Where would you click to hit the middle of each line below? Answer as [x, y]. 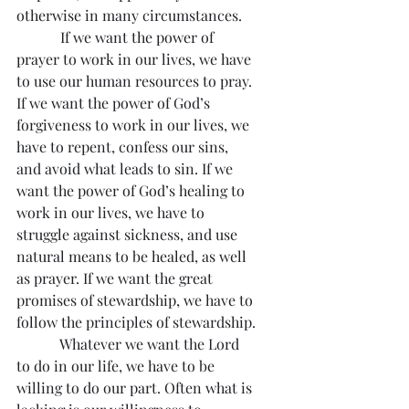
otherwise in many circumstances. [129, 15]
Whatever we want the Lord [130, 344]
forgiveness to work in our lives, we [135, 125]
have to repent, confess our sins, [124, 147]
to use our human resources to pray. [136, 81]
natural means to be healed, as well [133, 256]
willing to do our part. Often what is [136, 388]
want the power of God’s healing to [132, 190]
